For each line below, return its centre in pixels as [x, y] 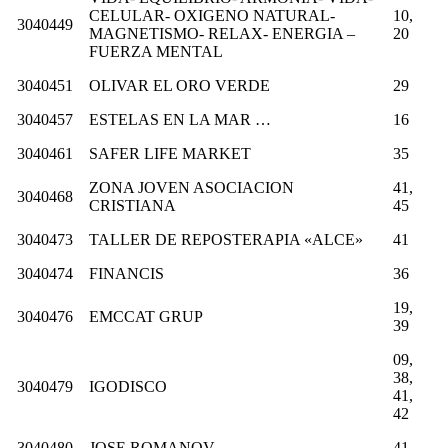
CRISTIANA [132, 205]
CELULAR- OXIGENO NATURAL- [212, 15]
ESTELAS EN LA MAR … [180, 119]
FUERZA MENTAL [156, 51]
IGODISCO [128, 386]
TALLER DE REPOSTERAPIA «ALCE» [226, 239]
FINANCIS [126, 273]
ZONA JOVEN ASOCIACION [191, 187]
